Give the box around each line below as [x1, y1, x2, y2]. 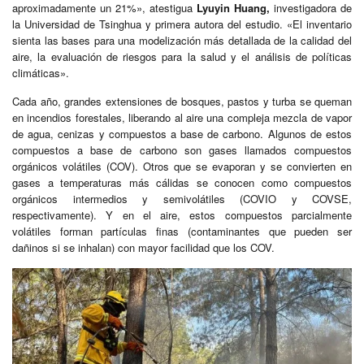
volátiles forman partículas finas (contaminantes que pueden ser [12, 223, 352, 239]
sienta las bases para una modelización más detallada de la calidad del [12, 32, 352, 48]
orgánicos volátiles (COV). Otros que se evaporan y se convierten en [12, 158, 352, 174]
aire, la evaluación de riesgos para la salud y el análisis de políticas [12, 48, 352, 64]
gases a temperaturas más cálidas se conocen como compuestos [12, 174, 352, 190]
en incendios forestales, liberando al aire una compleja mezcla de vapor [12, 109, 352, 125]
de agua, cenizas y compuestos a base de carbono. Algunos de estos [12, 125, 352, 141]
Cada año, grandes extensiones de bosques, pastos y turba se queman [12, 93, 352, 109]
